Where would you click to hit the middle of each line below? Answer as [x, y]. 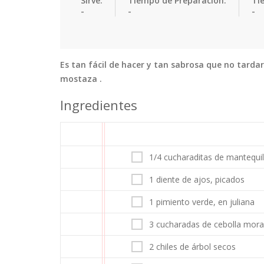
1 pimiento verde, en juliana [202, 202]
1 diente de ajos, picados [197, 179]
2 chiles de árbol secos [192, 246]
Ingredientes [99, 105]
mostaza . [81, 78]
